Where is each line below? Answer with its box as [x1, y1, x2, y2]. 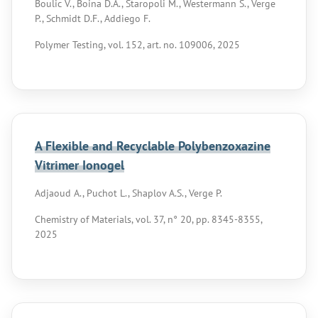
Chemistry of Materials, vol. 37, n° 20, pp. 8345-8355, [35, 213, 262, 226]
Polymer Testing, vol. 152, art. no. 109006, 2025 [35, 38, 240, 51]
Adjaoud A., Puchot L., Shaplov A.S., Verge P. [35, 187, 222, 199]
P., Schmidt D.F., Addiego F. [35, 12, 150, 25]
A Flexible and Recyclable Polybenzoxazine [35, 138, 270, 154]
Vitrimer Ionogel [35, 157, 124, 173]
